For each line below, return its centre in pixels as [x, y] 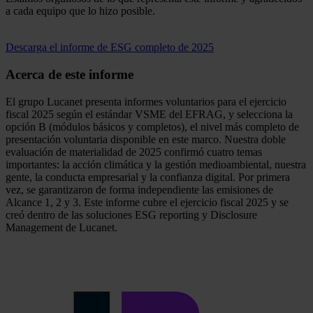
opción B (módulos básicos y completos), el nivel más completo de [152, 126]
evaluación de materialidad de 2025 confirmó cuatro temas [134, 152]
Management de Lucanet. [61, 227]
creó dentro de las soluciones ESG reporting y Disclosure [131, 214]
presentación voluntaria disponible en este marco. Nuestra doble [146, 139]
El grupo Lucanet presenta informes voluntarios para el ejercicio [146, 101]
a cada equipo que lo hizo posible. [80, 11]
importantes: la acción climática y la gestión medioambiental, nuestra [156, 164]
